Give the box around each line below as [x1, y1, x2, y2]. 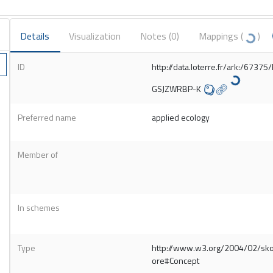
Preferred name [17, 111, 76, 124]
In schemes [17, 201, 60, 214]
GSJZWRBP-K [151, 82, 201, 95]
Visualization [68, 29, 121, 43]
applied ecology [151, 111, 210, 124]
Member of [17, 148, 58, 161]
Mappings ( [198, 29, 243, 43]
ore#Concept [151, 254, 199, 268]
